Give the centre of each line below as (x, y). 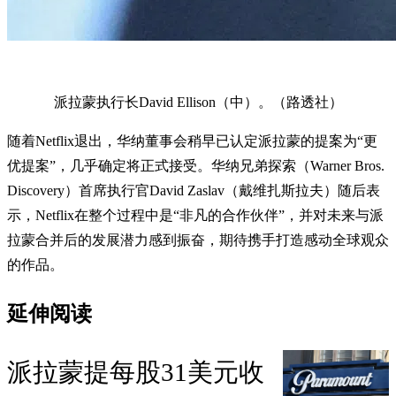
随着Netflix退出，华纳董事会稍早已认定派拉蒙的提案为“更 (192, 141)
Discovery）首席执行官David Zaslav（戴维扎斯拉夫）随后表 (194, 190)
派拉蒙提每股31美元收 (136, 373)
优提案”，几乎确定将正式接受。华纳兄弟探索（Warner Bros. (196, 165)
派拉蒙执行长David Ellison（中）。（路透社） (198, 102)
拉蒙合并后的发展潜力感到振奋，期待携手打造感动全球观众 (198, 240)
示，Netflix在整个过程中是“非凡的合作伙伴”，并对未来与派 (195, 215)
